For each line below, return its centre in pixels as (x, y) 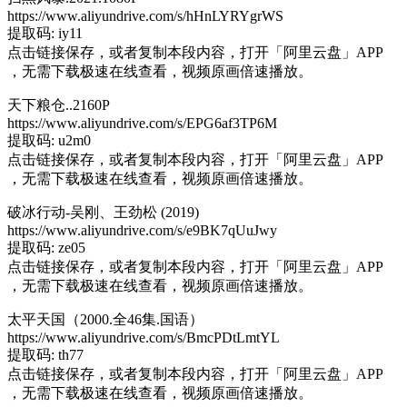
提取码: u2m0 (49, 140)
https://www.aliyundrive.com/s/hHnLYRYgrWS (145, 15)
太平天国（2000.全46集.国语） (105, 319)
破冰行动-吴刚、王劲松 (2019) (103, 212)
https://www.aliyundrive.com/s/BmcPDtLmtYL (144, 337)
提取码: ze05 (46, 247)
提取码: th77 (45, 354)
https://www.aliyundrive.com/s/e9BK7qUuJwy (142, 230)
